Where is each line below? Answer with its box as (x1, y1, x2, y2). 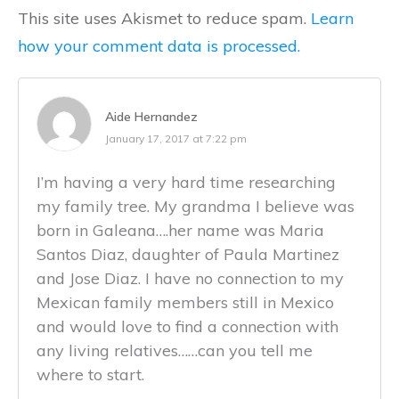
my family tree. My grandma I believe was (37, 195, 354, 216)
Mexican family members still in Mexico (37, 291, 334, 313)
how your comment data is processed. (18, 35, 300, 56)
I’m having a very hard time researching (37, 171, 336, 192)
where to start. (37, 363, 144, 385)
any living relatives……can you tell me (37, 339, 313, 361)
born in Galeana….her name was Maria (37, 219, 324, 240)
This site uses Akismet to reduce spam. (18, 7, 311, 28)
